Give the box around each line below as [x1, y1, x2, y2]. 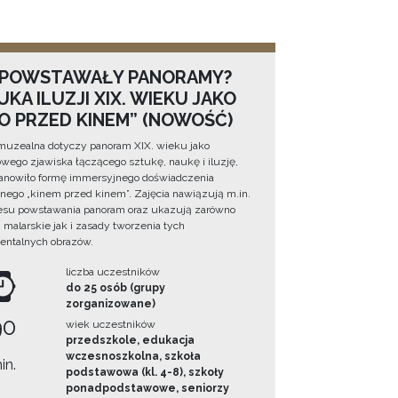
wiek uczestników [66, 318, 156, 331]
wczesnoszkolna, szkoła [66, 350, 202, 363]
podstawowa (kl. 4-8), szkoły [66, 366, 225, 379]
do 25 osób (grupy [66, 282, 166, 295]
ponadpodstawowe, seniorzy [66, 382, 230, 395]
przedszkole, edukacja [66, 334, 195, 347]
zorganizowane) [66, 298, 156, 311]
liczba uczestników [66, 266, 161, 279]
